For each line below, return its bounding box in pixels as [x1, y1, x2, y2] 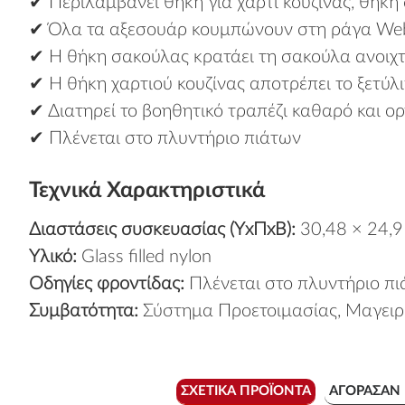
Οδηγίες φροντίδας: [29, 275, 184, 293]
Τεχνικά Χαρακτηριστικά [29, 180, 265, 202]
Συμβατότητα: [29, 302, 138, 320]
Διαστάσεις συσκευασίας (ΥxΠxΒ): [29, 221, 296, 239]
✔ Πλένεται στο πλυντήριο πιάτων [29, 129, 301, 147]
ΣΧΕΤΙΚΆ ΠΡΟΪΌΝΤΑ [180, 384, 311, 399]
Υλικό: [29, 248, 77, 266]
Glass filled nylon [77, 248, 212, 266]
